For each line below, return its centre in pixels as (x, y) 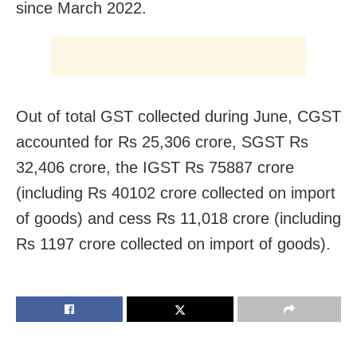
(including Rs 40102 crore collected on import (176, 193)
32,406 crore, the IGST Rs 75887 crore (155, 168)
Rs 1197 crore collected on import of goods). (173, 244)
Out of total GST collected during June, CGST (178, 117)
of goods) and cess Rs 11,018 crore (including (178, 219)
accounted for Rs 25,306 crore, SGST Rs (162, 142)
